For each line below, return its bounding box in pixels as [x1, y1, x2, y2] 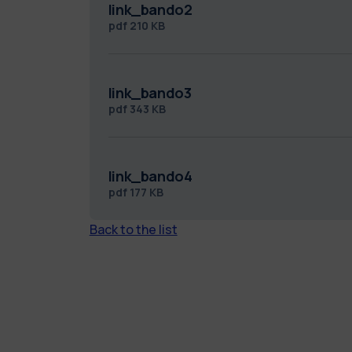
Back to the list [89, 220, 178, 238]
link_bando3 [108, 82, 192, 102]
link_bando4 [108, 166, 192, 185]
